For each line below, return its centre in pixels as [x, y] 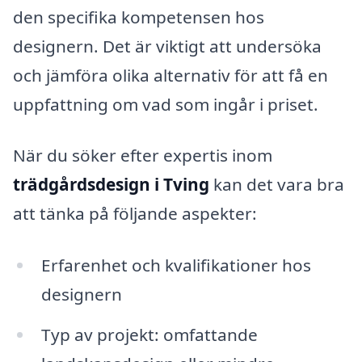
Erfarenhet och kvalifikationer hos [176, 265]
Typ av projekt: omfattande [149, 334]
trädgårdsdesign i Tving [111, 185]
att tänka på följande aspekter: [135, 214]
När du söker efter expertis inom [143, 156]
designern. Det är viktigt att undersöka [167, 46]
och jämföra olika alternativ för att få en [170, 75]
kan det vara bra [277, 185]
